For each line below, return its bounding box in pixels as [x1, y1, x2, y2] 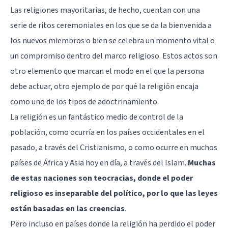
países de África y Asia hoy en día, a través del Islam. [10, 157, 188, 168]
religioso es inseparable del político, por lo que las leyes [10, 187, 218, 199]
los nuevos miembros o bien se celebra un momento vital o [10, 35, 215, 46]
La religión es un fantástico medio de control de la [10, 111, 183, 123]
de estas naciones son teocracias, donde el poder [10, 172, 193, 184]
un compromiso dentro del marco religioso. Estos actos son [10, 50, 217, 62]
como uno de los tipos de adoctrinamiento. [10, 96, 159, 107]
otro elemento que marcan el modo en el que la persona [10, 65, 204, 77]
